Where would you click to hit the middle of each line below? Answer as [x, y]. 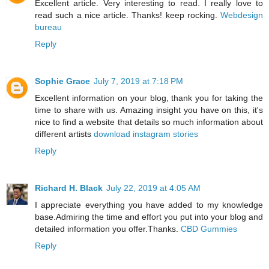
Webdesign [242, 15]
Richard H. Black [69, 188]
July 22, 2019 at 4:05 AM [153, 188]
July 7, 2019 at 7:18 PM [138, 81]
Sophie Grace [62, 81]
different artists [64, 134]
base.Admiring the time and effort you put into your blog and [149, 216]
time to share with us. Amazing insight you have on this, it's [149, 110]
